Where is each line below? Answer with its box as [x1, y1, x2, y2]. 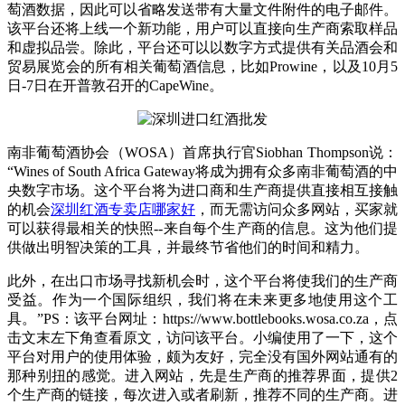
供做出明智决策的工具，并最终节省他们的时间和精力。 [7, 240, 369, 256]
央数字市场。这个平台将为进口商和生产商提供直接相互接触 [7, 183, 398, 199]
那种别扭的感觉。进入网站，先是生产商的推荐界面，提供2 [7, 368, 398, 384]
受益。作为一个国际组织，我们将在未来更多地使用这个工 [7, 292, 398, 308]
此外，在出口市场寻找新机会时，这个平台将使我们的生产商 [7, 273, 398, 289]
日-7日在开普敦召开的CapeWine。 [7, 78, 223, 94]
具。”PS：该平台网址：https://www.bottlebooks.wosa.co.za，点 [7, 311, 398, 327]
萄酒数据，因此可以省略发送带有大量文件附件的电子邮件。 [7, 2, 398, 18]
